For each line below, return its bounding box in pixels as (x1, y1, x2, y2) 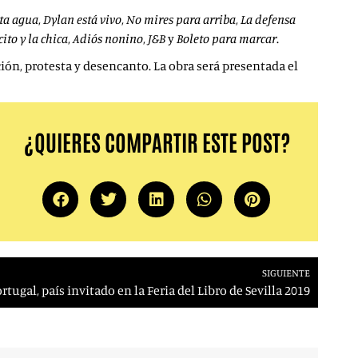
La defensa (241, 11, 296, 27)
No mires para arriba (126, 11, 236, 27)
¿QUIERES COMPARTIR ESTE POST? (22, 127, 290, 156)
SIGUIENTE (262, 266, 310, 279)
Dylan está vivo (43, 11, 121, 27)
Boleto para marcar (177, 30, 276, 46)
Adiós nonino (73, 30, 143, 46)
